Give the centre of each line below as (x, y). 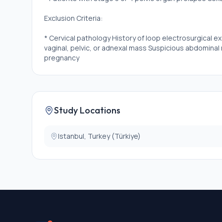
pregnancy (62, 58)
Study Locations (87, 110)
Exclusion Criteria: (73, 18)
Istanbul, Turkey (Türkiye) (99, 136)
